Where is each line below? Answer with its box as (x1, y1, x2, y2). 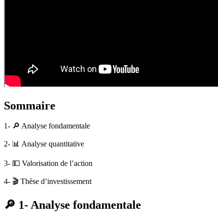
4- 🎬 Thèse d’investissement (4, 177, 91, 186)
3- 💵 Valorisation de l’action (4, 159, 92, 168)
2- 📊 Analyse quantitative (4, 140, 84, 148)
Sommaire (4, 99, 55, 112)
